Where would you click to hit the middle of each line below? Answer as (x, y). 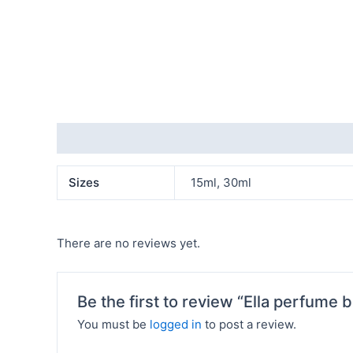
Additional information (121, 138)
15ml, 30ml (221, 183)
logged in (176, 324)
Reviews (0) (235, 138)
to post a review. (249, 324)
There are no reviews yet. (128, 243)
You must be (114, 324)
